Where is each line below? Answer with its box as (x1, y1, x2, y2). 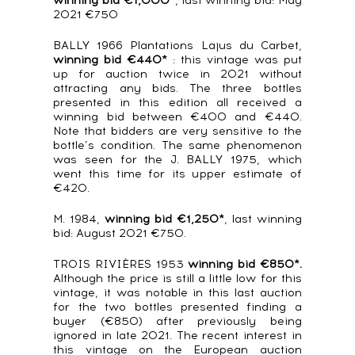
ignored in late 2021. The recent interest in (53, 329, 302, 342)
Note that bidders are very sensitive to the (53, 124, 302, 138)
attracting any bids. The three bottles (53, 82, 302, 95)
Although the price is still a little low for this (53, 272, 302, 285)
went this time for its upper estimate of (53, 167, 302, 181)
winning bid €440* (53, 53, 168, 67)
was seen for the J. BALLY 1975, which (53, 153, 302, 166)
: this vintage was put (167, 53, 302, 67)
